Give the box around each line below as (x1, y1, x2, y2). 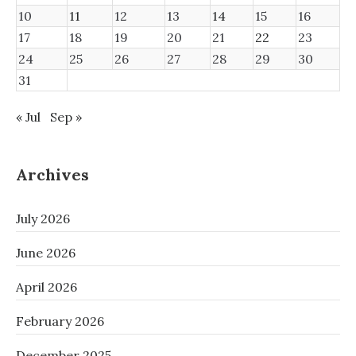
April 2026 (16, 279, 77, 295)
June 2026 (16, 245, 75, 261)
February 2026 (16, 313, 104, 329)
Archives (16, 164, 89, 184)
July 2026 (16, 211, 70, 226)
